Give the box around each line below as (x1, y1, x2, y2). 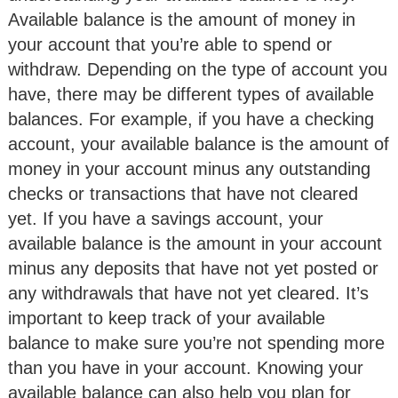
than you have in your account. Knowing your (8, 357, 363, 378)
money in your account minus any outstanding (8, 158, 370, 179)
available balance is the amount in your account (8, 233, 382, 253)
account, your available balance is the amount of (8, 133, 389, 154)
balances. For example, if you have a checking (8, 108, 374, 129)
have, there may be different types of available (8, 84, 374, 104)
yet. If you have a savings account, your (8, 208, 323, 228)
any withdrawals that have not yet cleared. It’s (8, 283, 369, 303)
